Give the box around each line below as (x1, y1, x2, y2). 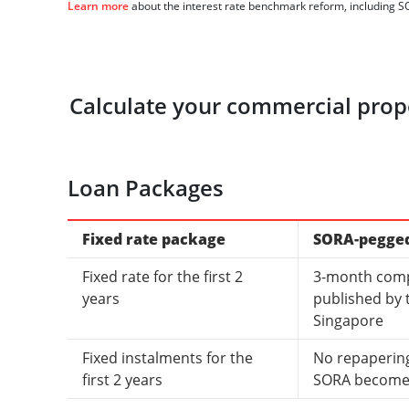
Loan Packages (67, 173, 224, 203)
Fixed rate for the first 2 (81, 267, 243, 287)
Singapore (312, 310, 383, 330)
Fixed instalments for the (81, 348, 253, 368)
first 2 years (81, 370, 163, 390)
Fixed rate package (81, 229, 225, 249)
